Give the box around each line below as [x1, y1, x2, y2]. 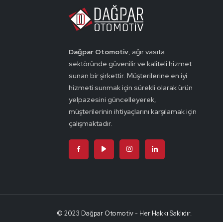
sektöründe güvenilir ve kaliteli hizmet [68, 59, 192, 69]
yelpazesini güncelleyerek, [68, 95, 156, 105]
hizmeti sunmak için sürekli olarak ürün [68, 83, 193, 93]
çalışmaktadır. [68, 119, 112, 128]
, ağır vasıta [128, 47, 165, 57]
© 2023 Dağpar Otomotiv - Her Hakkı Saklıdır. [57, 209, 192, 218]
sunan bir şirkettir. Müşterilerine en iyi [68, 71, 187, 81]
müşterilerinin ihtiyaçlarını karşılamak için [68, 107, 197, 116]
